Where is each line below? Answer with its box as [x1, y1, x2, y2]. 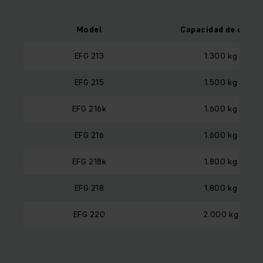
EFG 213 [74, 50, 104, 62]
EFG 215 [74, 76, 104, 89]
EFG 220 [73, 208, 106, 221]
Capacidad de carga [180, 23, 261, 36]
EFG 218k [72, 156, 107, 168]
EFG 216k [72, 103, 107, 115]
